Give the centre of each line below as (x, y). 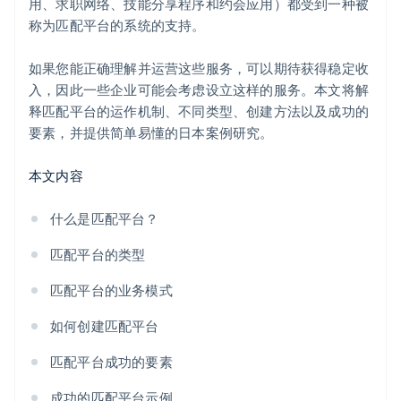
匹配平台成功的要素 (111, 362)
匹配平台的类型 (98, 255)
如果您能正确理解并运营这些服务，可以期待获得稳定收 (199, 68)
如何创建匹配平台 (105, 326)
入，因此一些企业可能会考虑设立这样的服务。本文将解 (199, 90)
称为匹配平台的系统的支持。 (117, 26)
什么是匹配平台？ (105, 219)
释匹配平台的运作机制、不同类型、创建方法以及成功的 (199, 111)
